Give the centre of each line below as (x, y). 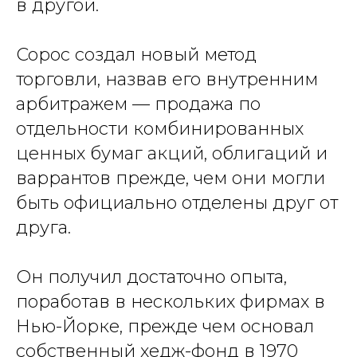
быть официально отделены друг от (177, 203)
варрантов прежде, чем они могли (171, 178)
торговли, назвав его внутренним (167, 79)
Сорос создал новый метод (136, 55)
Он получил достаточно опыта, (151, 277)
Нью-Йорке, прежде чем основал (165, 326)
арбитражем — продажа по (138, 104)
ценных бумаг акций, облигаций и (172, 153)
